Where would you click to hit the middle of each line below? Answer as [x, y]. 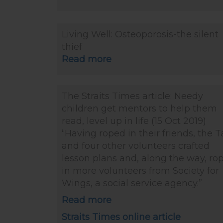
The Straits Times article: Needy [132, 96]
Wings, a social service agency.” [132, 183]
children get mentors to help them [139, 109]
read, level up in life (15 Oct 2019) [134, 121]
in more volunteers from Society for [140, 171]
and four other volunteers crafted [136, 146]
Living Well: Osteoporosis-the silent [140, 34]
